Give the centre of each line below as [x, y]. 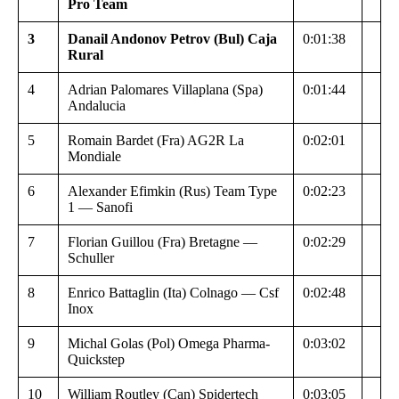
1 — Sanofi [100, 207]
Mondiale [94, 156]
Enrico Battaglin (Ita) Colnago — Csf [173, 292]
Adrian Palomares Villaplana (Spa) [165, 89]
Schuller [91, 257]
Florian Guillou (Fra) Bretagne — [163, 241]
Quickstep [96, 359]
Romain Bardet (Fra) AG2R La [156, 140]
